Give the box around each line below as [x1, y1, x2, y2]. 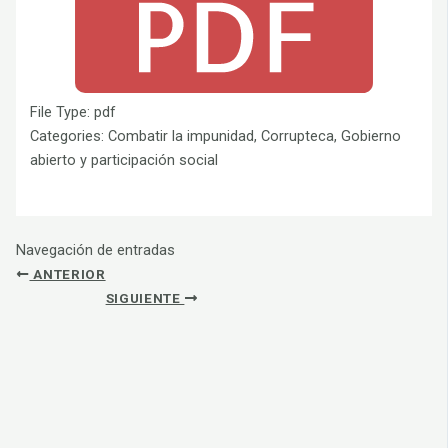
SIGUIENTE [105, 289, 185, 306]
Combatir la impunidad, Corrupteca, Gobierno [108, 127, 402, 146]
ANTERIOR [29, 265, 106, 282]
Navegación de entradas [15, 240, 175, 259]
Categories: [30, 127, 109, 146]
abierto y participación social [30, 151, 219, 170]
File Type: [30, 103, 95, 122]
